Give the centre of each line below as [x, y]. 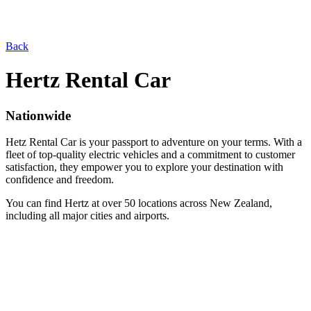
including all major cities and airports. [87, 216]
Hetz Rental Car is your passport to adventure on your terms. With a [154, 142]
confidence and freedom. [60, 180]
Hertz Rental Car [88, 80]
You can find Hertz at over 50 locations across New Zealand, [139, 203]
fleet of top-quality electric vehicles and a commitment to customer [150, 155]
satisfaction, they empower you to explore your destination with [144, 167]
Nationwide [38, 115]
